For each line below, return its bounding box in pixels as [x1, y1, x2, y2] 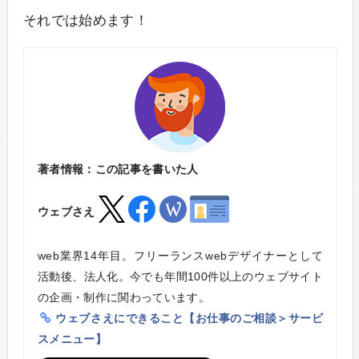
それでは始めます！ [22, 13, 149, 29]
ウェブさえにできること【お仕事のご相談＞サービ [55, 312, 324, 325]
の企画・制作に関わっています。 [37, 291, 211, 305]
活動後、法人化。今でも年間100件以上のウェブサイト [37, 270, 324, 284]
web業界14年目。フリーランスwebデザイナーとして [37, 249, 324, 263]
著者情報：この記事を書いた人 [37, 163, 199, 176]
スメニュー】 [37, 333, 107, 346]
